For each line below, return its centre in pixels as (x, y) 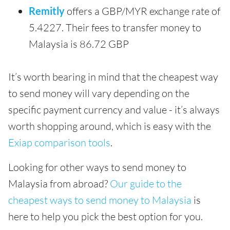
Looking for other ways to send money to (97, 167)
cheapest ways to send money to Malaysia (100, 200)
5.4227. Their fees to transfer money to (115, 28)
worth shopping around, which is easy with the (110, 126)
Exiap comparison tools (59, 143)
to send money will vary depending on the (99, 93)
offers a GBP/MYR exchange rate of (142, 11)
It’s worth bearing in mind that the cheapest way (113, 77)
